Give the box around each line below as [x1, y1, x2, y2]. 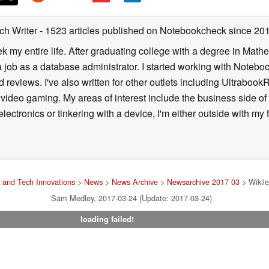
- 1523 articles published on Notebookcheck [40, 23, 226, 37]
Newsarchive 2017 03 [167, 175, 240, 187]
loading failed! [80, 213, 134, 225]
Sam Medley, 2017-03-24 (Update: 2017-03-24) [51, 192, 212, 204]
